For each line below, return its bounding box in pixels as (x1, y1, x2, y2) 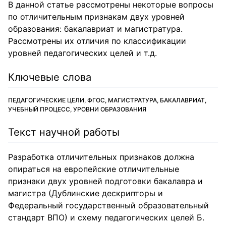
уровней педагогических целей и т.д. (8, 48, 157, 58)
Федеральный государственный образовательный (8, 200, 209, 210)
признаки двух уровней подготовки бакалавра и (8, 176, 203, 186)
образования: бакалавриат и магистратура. (8, 24, 183, 34)
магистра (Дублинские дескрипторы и (8, 188, 163, 198)
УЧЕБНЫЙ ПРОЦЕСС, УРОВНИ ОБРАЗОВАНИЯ (8, 105, 146, 113)
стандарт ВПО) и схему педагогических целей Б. (8, 212, 204, 222)
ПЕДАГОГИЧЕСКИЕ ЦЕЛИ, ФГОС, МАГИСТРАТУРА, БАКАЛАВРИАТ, (8, 96, 206, 104)
